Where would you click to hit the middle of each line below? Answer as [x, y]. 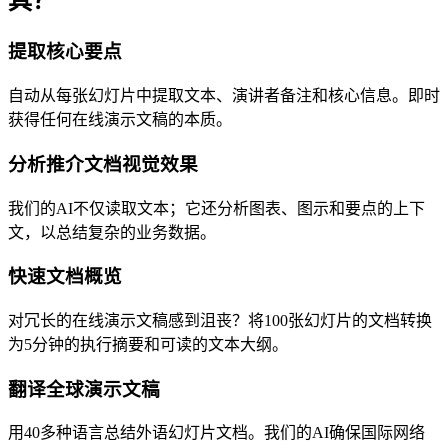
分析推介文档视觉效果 [103, 164]
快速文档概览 [65, 277]
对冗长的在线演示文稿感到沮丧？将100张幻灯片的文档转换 [220, 320]
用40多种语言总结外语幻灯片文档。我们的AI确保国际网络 [216, 433]
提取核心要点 [65, 52]
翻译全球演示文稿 [84, 389]
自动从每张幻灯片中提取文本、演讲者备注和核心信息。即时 [224, 96]
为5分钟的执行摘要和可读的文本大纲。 [148, 344]
